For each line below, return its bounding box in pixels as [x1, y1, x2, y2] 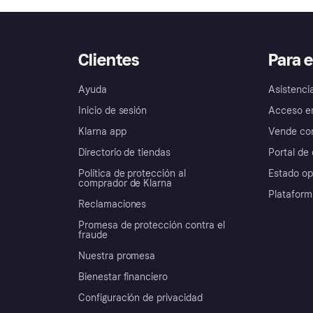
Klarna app [78, 126, 126, 138]
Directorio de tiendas [78, 147, 170, 159]
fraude [78, 229, 108, 242]
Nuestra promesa [78, 250, 156, 263]
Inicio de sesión [78, 105, 147, 117]
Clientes [78, 50, 140, 71]
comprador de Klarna [78, 177, 173, 190]
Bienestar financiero [78, 271, 168, 284]
